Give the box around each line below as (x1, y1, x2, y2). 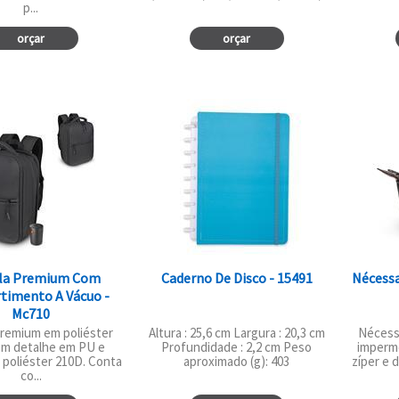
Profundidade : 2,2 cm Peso (161, 338, 313, 355)
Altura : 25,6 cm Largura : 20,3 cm (148, 323, 325, 341)
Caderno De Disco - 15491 (160, 268, 313, 287)
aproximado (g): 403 (183, 352, 290, 370)
